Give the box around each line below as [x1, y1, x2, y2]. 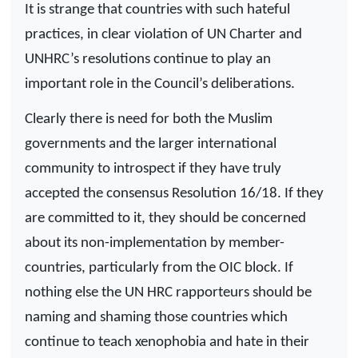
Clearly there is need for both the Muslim [25, 111, 272, 127]
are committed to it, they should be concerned [25, 210, 306, 226]
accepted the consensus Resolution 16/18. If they [25, 185, 324, 201]
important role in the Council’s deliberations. [25, 76, 295, 92]
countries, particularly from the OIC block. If [25, 260, 293, 276]
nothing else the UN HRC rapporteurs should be [25, 284, 312, 300]
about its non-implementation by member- [25, 235, 284, 251]
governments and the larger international [25, 136, 276, 152]
